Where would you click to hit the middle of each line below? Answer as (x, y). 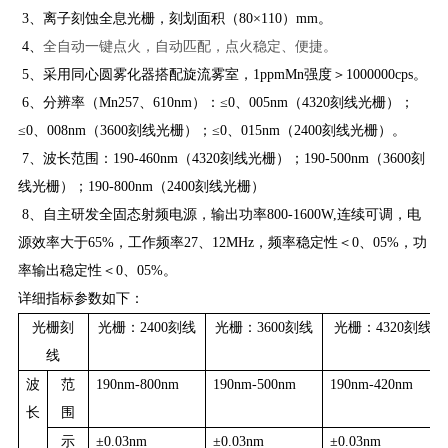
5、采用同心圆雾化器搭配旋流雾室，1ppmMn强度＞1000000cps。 (222, 74)
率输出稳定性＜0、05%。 (97, 270)
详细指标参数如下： (80, 298)
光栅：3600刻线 (263, 327)
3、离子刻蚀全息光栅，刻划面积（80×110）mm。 (174, 18)
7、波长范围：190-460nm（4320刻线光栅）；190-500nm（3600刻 (221, 158)
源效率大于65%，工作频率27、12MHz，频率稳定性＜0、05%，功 (222, 242)
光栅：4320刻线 (383, 327)
